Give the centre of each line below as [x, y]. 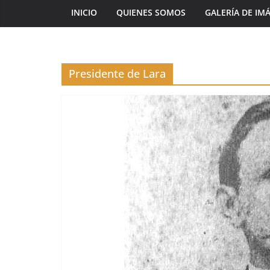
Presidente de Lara [117, 74]
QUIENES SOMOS [151, 12]
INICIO [84, 12]
